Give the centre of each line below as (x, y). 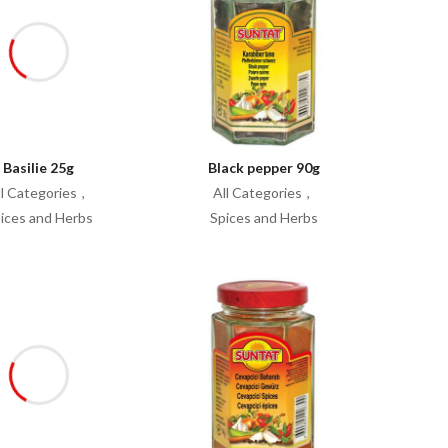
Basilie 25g (38, 167)
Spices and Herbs (263, 217)
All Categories (257, 192)
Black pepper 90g (263, 167)
